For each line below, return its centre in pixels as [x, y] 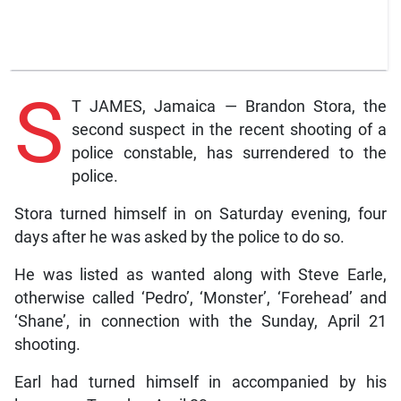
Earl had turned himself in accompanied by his [200, 383]
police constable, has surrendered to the [229, 154]
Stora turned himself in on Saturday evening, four [200, 214]
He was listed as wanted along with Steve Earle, [200, 275]
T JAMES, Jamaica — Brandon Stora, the [229, 107]
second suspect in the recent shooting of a [229, 130]
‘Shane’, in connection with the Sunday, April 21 [200, 322]
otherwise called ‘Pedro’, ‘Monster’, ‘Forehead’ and [200, 299]
